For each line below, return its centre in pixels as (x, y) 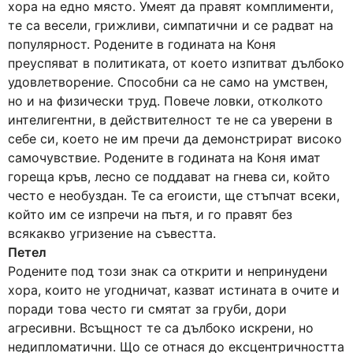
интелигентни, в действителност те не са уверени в (170, 120)
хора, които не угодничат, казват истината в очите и (174, 290)
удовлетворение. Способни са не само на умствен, (168, 82)
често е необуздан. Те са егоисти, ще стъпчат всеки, (174, 195)
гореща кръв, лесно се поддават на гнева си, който (169, 176)
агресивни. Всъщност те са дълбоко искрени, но (161, 328)
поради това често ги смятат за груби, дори (147, 309)
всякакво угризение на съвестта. (112, 233)
